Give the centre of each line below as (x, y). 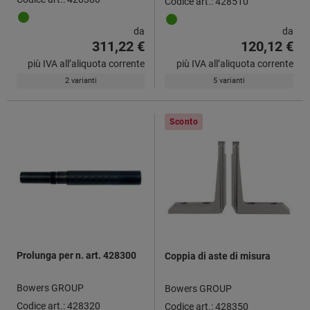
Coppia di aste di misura (218, 256)
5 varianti (229, 80)
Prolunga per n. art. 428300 (76, 255)
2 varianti (81, 80)
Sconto (184, 121)
